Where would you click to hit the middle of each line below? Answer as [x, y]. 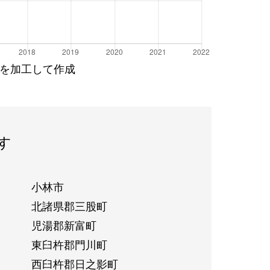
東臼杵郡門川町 [69, 244]
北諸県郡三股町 [69, 205]
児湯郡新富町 [64, 224]
